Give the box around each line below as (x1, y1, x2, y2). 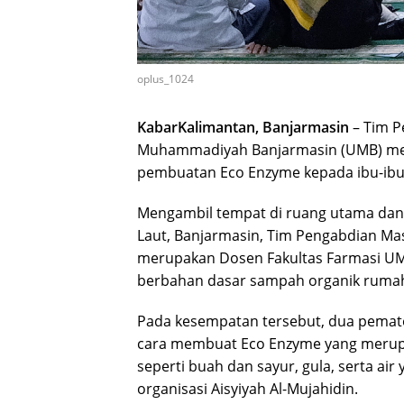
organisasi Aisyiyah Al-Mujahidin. (137, 379, 358, 399)
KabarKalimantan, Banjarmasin (137, 117, 349, 138)
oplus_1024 (137, 71, 194, 87)
